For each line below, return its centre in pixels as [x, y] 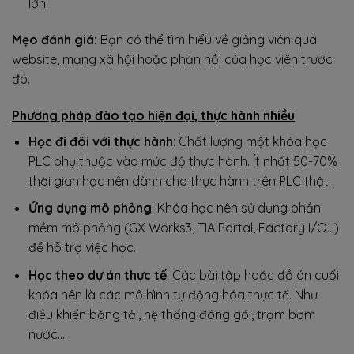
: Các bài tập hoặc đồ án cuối [252, 275]
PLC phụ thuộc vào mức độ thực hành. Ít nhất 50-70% [183, 161]
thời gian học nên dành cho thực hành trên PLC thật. [179, 181]
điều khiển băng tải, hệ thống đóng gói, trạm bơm [171, 314]
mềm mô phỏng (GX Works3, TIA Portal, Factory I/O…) [183, 228]
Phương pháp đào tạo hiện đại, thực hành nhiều [153, 115]
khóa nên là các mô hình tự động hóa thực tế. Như [173, 294]
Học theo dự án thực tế [97, 275]
